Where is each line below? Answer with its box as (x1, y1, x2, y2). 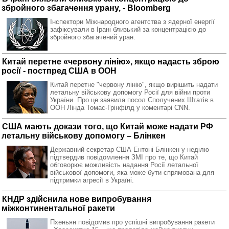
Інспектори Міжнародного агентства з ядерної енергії (50, 18, 215, 26)
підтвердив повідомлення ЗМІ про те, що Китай (50, 153, 198, 161)
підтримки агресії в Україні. (50, 176, 134, 184)
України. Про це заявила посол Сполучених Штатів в (50, 96, 214, 104)
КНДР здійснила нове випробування (2, 195, 151, 203)
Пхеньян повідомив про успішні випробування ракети (50, 218, 215, 226)
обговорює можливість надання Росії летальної (50, 161, 198, 169)
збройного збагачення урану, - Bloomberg (2, 4, 171, 12)
